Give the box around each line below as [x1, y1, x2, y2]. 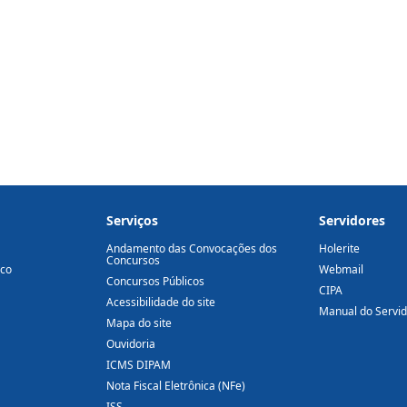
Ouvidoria [105, 336, 155, 352]
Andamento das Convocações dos [105, 241, 277, 257]
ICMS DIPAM [105, 357, 171, 373]
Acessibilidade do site [105, 294, 215, 311]
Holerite [319, 241, 361, 257]
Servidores [319, 212, 386, 230]
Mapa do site [105, 315, 172, 332]
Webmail [319, 262, 364, 278]
